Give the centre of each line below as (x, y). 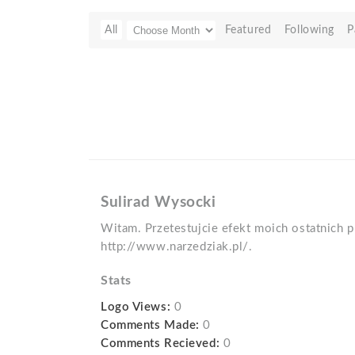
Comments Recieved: (160, 344)
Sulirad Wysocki (158, 202)
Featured (248, 30)
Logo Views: (136, 307)
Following (309, 30)
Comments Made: (150, 325)
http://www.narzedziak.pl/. (177, 247)
